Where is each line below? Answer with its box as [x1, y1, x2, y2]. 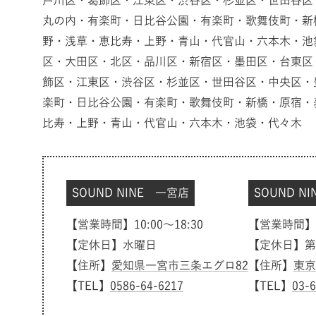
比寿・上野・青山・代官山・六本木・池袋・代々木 [42, 117, 302, 129]
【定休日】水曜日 [66, 239, 157, 251]
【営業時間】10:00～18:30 [66, 219, 203, 231]
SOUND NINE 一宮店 [72, 187, 189, 199]
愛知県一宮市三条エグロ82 [111, 260, 248, 272]
